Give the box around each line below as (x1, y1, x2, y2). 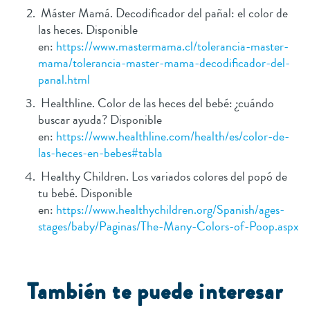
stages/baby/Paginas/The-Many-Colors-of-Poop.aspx (38, 217, 299, 236)
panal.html (38, 71, 90, 89)
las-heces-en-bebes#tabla (38, 144, 163, 163)
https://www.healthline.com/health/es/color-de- (56, 127, 289, 146)
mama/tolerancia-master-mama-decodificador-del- (38, 54, 290, 73)
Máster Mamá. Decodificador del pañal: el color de (38, 4, 288, 23)
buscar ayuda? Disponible (38, 111, 162, 129)
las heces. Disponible (38, 21, 138, 39)
